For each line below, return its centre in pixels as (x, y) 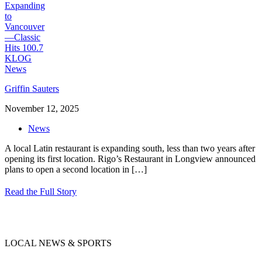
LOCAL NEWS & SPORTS (58, 243)
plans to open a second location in (67, 169)
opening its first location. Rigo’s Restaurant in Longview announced (130, 158)
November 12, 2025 (42, 108)
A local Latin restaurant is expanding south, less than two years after (130, 148)
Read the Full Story (41, 191)
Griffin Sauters (32, 88)
